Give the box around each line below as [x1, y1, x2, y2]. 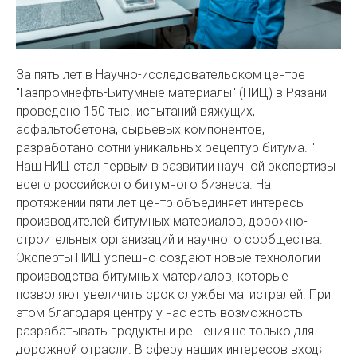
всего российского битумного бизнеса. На [16, 177, 271, 192]
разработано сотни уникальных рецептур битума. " [16, 140, 315, 155]
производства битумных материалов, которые [16, 269, 288, 284]
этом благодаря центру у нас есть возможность [16, 305, 303, 320]
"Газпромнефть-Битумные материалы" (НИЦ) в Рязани [16, 85, 327, 100]
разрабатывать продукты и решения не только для [16, 324, 314, 339]
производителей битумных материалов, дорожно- [16, 214, 308, 229]
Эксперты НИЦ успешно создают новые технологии [16, 250, 320, 265]
